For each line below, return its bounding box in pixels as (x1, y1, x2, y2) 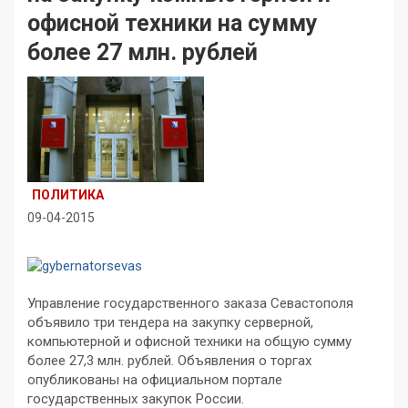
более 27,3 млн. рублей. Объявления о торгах (27, 352, 311, 370)
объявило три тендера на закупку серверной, (27, 314, 313, 331)
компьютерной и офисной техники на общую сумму (27, 333, 352, 351)
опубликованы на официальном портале (27, 372, 282, 389)
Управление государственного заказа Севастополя (27, 295, 353, 312)
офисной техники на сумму (27, 10, 318, 36)
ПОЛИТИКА (32, 188, 104, 203)
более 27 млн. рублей (27, 39, 258, 66)
